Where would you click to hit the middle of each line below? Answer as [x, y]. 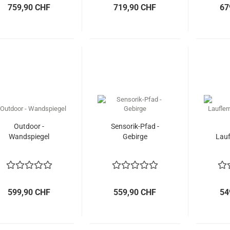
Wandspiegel [29, 137]
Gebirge [135, 137]
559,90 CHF [135, 192]
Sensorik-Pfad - [135, 126]
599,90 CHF [29, 192]
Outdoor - [29, 126]
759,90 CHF [29, 7]
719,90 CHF [135, 7]
